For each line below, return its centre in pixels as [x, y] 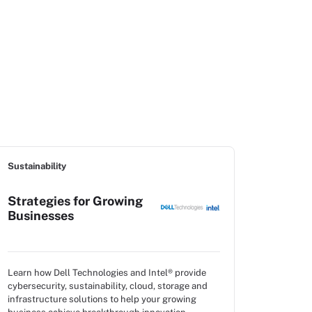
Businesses [41, 215]
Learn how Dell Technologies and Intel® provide [107, 273]
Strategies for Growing [75, 201]
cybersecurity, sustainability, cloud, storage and [108, 286]
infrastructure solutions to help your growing [102, 299]
